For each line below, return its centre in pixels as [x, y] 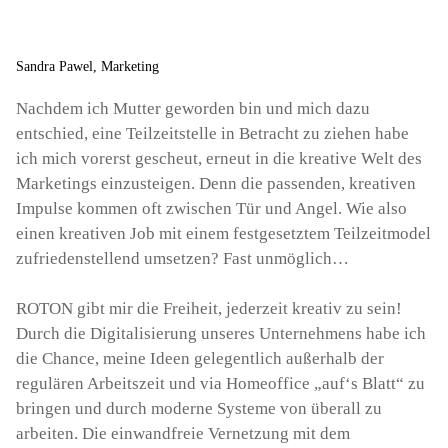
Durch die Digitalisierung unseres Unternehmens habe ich [221, 333]
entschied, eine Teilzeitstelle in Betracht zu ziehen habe [212, 133]
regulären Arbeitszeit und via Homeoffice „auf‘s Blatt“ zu [220, 383]
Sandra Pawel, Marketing [87, 66]
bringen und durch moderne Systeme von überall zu [199, 408]
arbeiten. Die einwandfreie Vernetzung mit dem [183, 433]
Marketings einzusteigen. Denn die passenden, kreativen [216, 183]
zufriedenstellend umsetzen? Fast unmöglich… [182, 258]
